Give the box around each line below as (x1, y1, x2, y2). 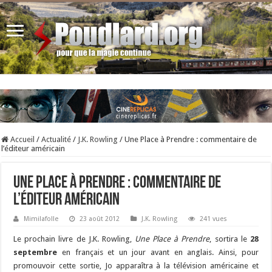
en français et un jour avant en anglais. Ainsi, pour (57, 248, 259, 257)
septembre (13, 248, 58, 257)
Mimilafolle (24, 215, 59, 223)
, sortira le (209, 234, 250, 244)
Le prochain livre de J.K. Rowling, (13, 234, 135, 244)
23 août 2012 (80, 215, 120, 223)
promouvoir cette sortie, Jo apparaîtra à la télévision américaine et (13, 261, 259, 271)
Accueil (8, 135, 35, 144)
